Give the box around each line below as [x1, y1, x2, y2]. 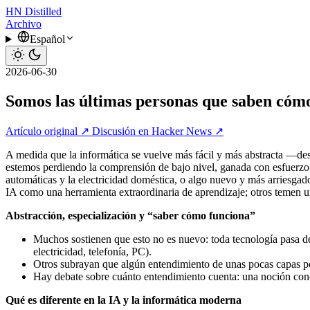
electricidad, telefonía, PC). [33, 245, 152, 257]
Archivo [6, 18, 42, 30]
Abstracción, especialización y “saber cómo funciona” [6, 209, 255, 221]
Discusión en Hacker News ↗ [92, 125, 224, 137]
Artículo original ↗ [6, 125, 92, 137]
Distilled [25, 6, 62, 17]
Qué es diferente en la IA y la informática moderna [6, 293, 241, 306]
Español [29, 33, 65, 45]
